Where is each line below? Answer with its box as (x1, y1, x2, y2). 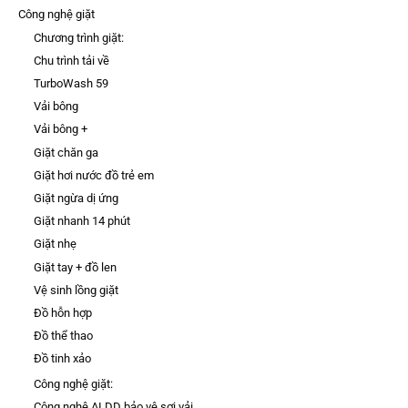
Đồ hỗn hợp (33, 305, 92, 320)
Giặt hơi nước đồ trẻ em (33, 168, 154, 182)
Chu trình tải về (33, 53, 109, 67)
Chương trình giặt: (33, 30, 124, 45)
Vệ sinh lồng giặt (33, 282, 118, 297)
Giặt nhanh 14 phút (33, 214, 130, 229)
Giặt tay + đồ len (33, 260, 117, 274)
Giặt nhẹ (33, 237, 76, 251)
